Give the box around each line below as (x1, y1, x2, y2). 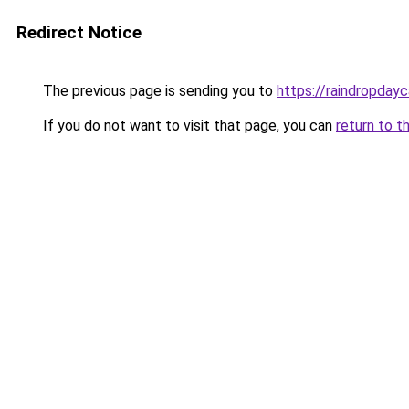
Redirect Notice (16, 22, 142, 43)
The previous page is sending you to (39, 82, 277, 100)
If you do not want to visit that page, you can (39, 117, 336, 134)
